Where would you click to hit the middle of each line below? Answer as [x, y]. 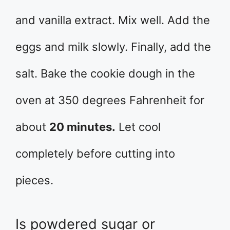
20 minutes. [82, 127]
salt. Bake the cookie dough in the [105, 74]
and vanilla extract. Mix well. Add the [113, 20]
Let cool [138, 127]
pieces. [34, 180]
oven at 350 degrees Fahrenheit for [110, 100]
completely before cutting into [95, 154]
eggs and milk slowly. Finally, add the [113, 47]
